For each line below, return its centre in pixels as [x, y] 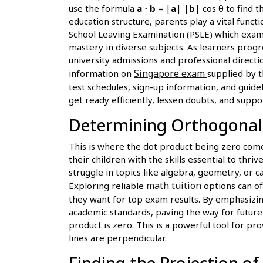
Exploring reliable [107, 185]
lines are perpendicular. [118, 237]
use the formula [103, 8]
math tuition [175, 185]
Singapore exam [171, 73]
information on [101, 73]
